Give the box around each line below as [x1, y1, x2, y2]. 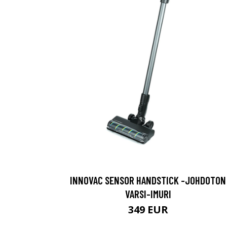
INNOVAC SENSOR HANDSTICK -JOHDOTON [70, 173, 226, 186]
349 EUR [128, 202, 168, 216]
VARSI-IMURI [125, 187, 171, 200]
